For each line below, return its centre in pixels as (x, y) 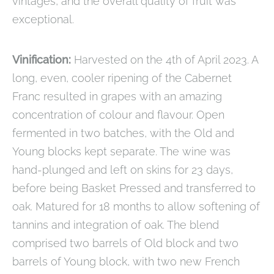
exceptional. (43, 20)
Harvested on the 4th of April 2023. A (166, 60)
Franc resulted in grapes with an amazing (117, 97)
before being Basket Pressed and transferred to (134, 188)
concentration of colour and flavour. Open (118, 115)
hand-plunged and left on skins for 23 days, (123, 170)
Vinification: (43, 60)
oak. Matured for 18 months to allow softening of (136, 207)
